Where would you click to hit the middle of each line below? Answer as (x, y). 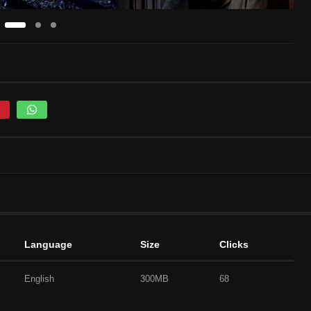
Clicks (234, 244)
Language (48, 244)
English (39, 278)
